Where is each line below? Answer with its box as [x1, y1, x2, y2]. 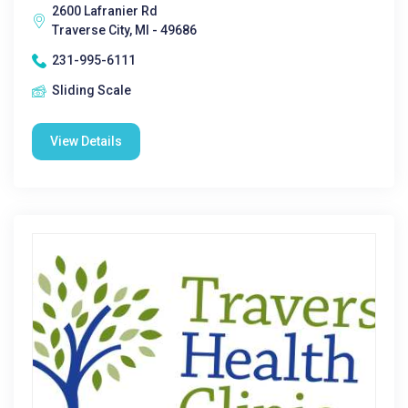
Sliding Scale [52, 83, 131, 97]
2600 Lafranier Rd [52, 4, 158, 18]
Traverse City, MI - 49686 [52, 23, 197, 37]
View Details [50, 134, 122, 148]
